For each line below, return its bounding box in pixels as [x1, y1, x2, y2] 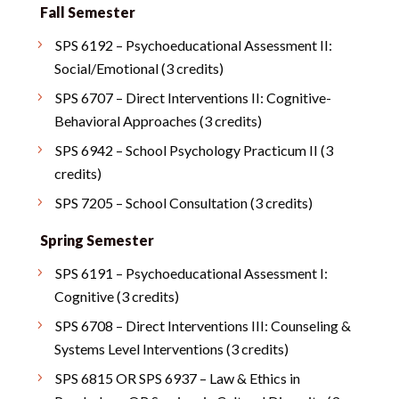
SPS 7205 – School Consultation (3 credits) [54, 194, 313, 211]
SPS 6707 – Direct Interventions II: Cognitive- [54, 89, 331, 106]
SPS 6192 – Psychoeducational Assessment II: [54, 37, 332, 53]
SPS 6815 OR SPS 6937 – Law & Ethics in [54, 370, 300, 387]
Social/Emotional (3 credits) [53, 60, 224, 77]
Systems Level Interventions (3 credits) [53, 340, 289, 357]
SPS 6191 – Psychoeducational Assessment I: [54, 265, 328, 281]
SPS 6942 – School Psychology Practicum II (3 [54, 142, 333, 159]
